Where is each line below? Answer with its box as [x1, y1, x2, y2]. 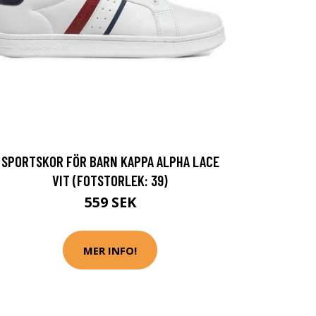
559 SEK [84, 193, 136, 212]
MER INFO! [83, 243, 137, 257]
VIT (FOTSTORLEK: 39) [52, 171, 168, 189]
